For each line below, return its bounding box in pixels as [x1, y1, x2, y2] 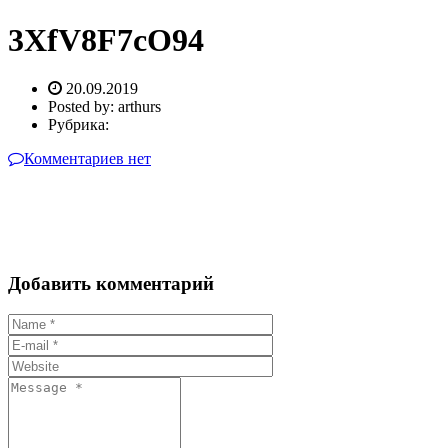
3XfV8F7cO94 [8, 21, 204, 58]
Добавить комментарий [8, 273, 214, 295]
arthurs [118, 98, 161, 116]
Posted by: [48, 98, 118, 116]
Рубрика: [48, 116, 109, 134]
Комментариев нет [24, 150, 151, 168]
